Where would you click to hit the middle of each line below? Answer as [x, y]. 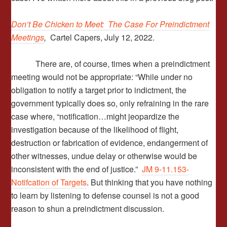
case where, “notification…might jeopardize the [96, 116]
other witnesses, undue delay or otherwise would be [104, 156]
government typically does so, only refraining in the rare [110, 103]
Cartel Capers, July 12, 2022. [101, 37]
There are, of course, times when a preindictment [111, 64]
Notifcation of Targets [49, 182]
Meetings [28, 37]
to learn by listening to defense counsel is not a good [105, 195]
